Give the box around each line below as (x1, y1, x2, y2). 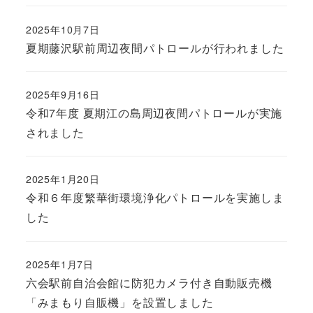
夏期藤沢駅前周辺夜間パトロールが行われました (25, 39, 284, 56)
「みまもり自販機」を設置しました (25, 293, 214, 310)
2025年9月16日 (25, 87, 100, 101)
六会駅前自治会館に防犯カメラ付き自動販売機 (25, 274, 272, 291)
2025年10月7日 (25, 22, 100, 36)
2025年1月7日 (25, 256, 94, 271)
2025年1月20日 (25, 172, 100, 187)
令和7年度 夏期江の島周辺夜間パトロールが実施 (25, 104, 283, 121)
